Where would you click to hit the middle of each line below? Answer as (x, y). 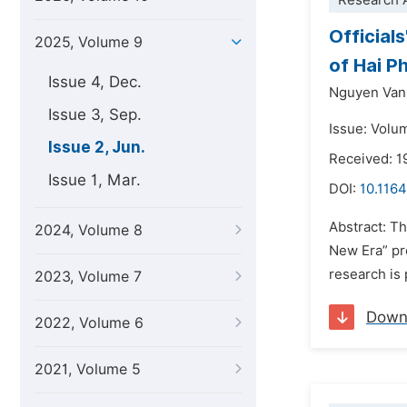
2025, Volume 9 (89, 42)
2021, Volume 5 (88, 369)
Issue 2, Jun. (97, 147)
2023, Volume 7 (88, 277)
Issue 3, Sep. (95, 114)
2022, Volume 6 (89, 323)
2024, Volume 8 (89, 230)
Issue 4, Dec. (95, 82)
